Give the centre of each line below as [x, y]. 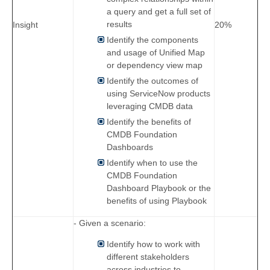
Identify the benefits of [149, 122]
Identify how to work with [153, 244]
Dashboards [130, 147]
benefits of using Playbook [157, 201]
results [119, 24]
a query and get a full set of [159, 12]
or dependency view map [155, 65]
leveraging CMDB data [150, 106]
